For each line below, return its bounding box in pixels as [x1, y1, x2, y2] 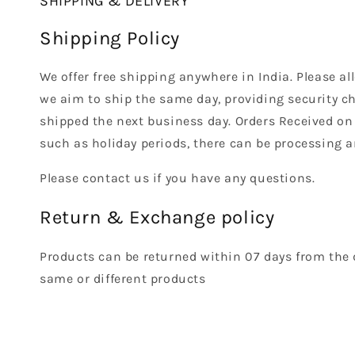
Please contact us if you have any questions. [40, 170, 315, 186]
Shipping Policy [40, 26, 180, 49]
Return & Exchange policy [40, 206, 275, 229]
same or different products [40, 271, 206, 287]
